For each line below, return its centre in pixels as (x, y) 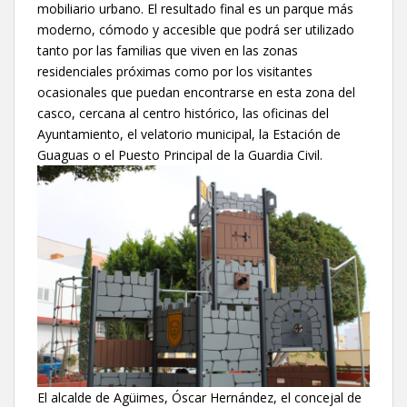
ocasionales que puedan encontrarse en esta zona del (196, 92)
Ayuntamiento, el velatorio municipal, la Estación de (189, 134)
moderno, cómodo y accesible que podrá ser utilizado (196, 29)
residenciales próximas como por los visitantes (175, 71)
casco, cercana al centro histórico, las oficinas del (183, 113)
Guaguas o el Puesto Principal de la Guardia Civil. (180, 154)
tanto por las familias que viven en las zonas (168, 50)
